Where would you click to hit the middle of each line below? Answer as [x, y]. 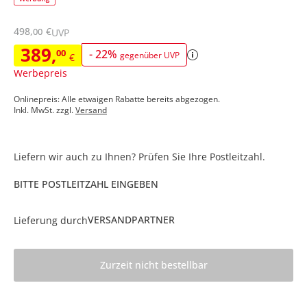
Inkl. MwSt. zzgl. [45, 110]
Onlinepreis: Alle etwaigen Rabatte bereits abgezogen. [117, 99]
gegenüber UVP [150, 55]
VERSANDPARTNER [131, 219]
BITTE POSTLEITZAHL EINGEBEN [86, 184]
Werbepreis [40, 73]
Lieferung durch [51, 220]
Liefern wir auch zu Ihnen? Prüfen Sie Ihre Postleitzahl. [139, 156]
